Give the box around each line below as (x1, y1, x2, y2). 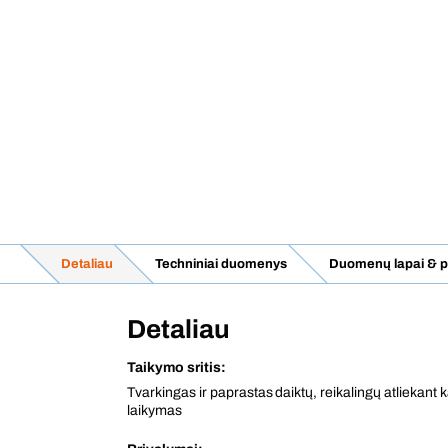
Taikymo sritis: (127, 360, 226, 375)
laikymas (127, 403, 182, 418)
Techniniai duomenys (154, 257, 287, 271)
